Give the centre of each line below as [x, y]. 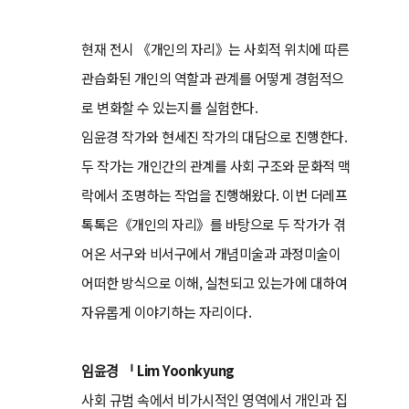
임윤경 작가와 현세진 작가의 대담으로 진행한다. [215, 136]
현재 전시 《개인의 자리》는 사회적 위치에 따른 [215, 49]
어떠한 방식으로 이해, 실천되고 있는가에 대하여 [215, 283]
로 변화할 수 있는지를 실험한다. [170, 107]
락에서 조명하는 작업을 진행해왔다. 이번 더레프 [215, 195]
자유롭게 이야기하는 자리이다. [167, 312]
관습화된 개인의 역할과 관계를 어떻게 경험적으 [213, 78]
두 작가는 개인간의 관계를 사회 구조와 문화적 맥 [216, 166]
